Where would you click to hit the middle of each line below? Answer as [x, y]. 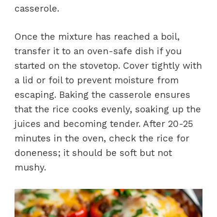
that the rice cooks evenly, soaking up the [108, 109]
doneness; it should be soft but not [93, 153]
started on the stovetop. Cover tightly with [108, 66]
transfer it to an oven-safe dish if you [98, 51]
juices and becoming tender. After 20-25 [104, 124]
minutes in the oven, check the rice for [102, 139]
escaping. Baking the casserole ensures [102, 95]
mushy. [30, 168]
